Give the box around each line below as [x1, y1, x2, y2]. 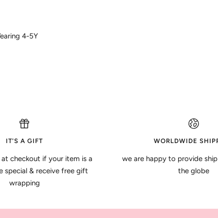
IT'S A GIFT [6, 137, 43, 145]
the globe [178, 166, 209, 175]
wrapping [9, 178, 40, 187]
